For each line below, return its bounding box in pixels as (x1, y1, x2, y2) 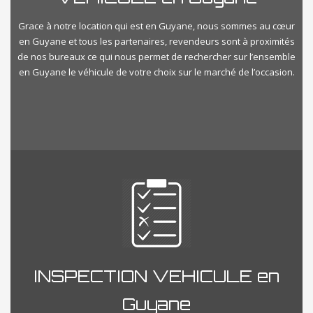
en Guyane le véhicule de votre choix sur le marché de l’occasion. (18, 65, 295, 78)
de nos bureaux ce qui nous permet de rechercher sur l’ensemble (17, 50, 296, 63)
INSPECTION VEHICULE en (34, 265, 279, 286)
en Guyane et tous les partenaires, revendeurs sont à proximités (18, 34, 295, 48)
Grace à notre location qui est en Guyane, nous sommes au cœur (18, 19, 295, 32)
